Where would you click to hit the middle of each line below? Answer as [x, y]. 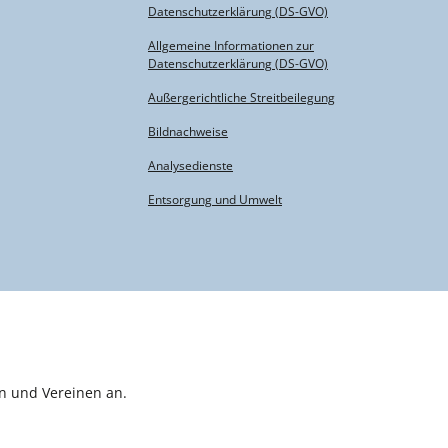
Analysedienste [190, 165]
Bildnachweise [188, 131]
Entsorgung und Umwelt [215, 199]
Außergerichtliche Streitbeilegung [241, 97]
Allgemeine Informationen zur [231, 45]
